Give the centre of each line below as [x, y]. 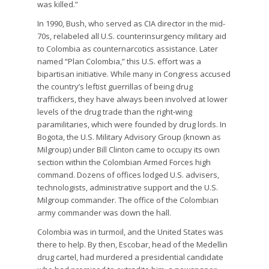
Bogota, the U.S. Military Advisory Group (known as [129, 137]
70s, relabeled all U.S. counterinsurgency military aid [132, 36]
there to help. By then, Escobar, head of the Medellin [133, 244]
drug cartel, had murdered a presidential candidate [131, 257]
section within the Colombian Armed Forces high [124, 162]
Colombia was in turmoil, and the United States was [131, 231]
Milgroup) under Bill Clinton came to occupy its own [129, 149]
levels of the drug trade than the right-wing [115, 111]
